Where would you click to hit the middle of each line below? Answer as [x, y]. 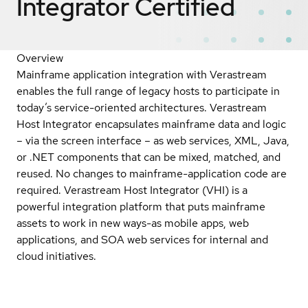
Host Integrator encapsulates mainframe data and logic [151, 124]
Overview [40, 58]
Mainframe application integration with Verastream [142, 74]
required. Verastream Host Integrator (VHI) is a [132, 190]
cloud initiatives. [56, 256]
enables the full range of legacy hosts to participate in [148, 91]
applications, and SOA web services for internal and [142, 239]
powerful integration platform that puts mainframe [141, 206]
